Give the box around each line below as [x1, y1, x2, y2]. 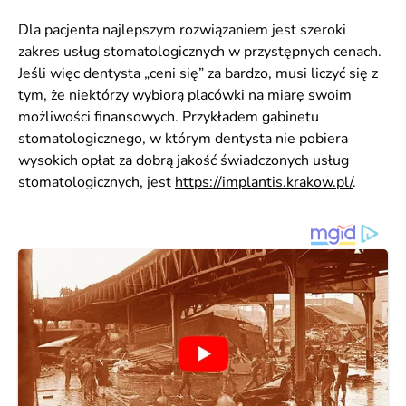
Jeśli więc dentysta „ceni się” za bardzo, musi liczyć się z [18, 63, 378, 83]
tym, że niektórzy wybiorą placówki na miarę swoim [18, 85, 352, 105]
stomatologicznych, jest [18, 172, 175, 192]
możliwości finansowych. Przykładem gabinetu [18, 107, 319, 127]
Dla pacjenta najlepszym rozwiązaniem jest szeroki [18, 20, 346, 40]
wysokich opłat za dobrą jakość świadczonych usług [18, 150, 349, 170]
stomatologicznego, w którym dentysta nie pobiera [18, 129, 348, 149]
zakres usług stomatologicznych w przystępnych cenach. [18, 42, 382, 62]
